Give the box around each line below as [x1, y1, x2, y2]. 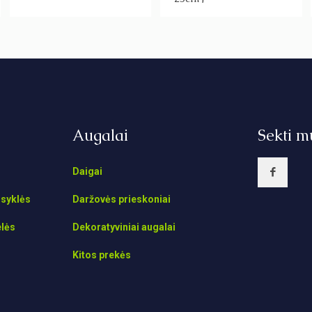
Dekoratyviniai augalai [72, 221, 176, 233]
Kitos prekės [72, 249, 132, 261]
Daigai [72, 166, 103, 178]
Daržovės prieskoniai [72, 194, 171, 205]
